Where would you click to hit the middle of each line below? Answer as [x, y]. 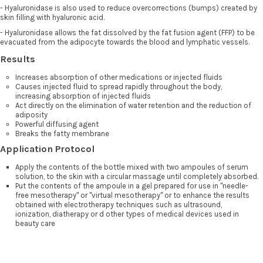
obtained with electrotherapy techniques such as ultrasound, [119, 205]
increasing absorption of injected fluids [83, 96]
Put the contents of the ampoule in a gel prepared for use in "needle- [132, 186]
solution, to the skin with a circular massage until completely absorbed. [137, 177]
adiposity [31, 115]
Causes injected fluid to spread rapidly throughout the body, [119, 87]
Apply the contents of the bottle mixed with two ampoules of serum [132, 167]
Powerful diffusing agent [57, 124]
